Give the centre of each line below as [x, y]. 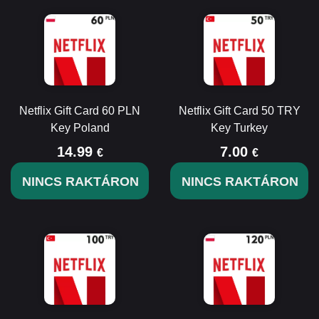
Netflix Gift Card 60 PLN [80, 111]
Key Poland [80, 128]
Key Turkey [239, 128]
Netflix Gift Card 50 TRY [239, 111]
